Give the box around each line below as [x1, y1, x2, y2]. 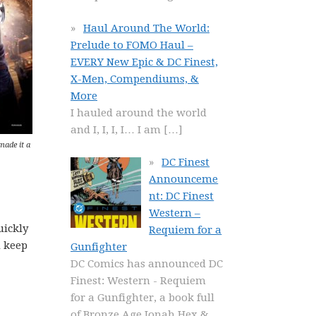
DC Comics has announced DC [71, 257, 223, 270]
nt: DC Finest [149, 190, 214, 202]
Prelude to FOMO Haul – [71, 38, 193, 51]
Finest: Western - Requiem [71, 274, 206, 287]
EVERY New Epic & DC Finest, [71, 55, 218, 68]
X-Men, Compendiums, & [71, 72, 199, 85]
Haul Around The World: [83, 21, 209, 35]
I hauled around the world [71, 106, 207, 119]
